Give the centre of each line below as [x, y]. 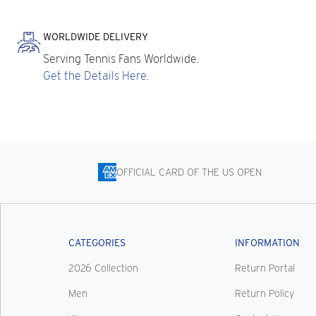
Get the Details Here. [96, 76]
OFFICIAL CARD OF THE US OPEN [189, 172]
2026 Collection [103, 268]
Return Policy [264, 294]
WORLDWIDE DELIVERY [96, 37]
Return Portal [265, 268]
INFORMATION [267, 243]
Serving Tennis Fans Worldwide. [121, 59]
